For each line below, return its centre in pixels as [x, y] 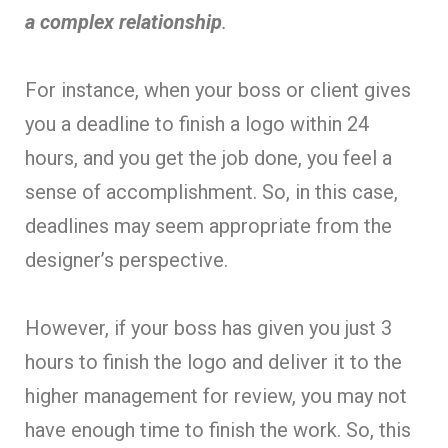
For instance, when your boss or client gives [218, 89]
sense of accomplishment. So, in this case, [211, 191]
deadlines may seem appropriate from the [208, 225]
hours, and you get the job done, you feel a [208, 157]
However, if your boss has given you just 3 [208, 327]
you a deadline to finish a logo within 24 [197, 123]
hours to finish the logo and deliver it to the [213, 361]
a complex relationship [123, 21]
